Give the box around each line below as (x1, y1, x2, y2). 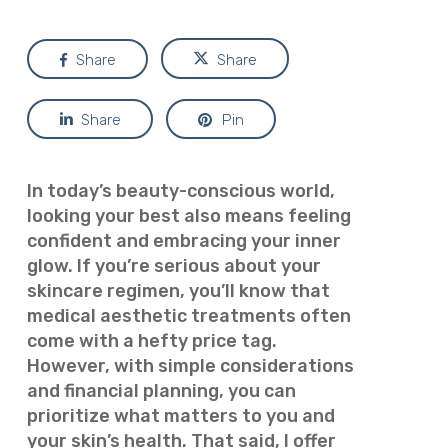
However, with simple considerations (26, 355, 354, 377)
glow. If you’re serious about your (26, 255, 321, 277)
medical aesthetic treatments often (26, 305, 351, 327)
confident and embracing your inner (26, 230, 341, 252)
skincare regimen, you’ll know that (26, 280, 330, 302)
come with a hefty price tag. (26, 330, 277, 352)
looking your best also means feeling (26, 205, 351, 227)
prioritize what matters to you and (26, 405, 335, 427)
